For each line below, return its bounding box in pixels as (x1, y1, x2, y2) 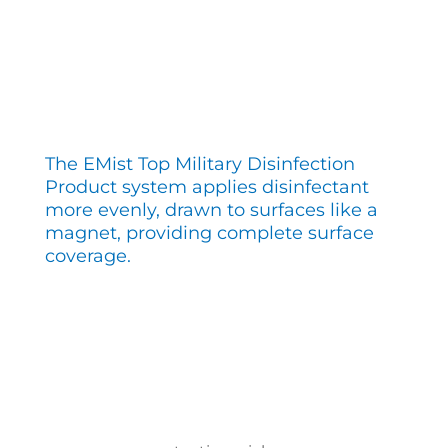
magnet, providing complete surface (44, 221, 374, 244)
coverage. (44, 244, 131, 267)
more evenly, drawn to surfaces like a (44, 198, 378, 221)
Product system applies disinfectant (44, 175, 369, 198)
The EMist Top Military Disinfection (44, 152, 355, 175)
